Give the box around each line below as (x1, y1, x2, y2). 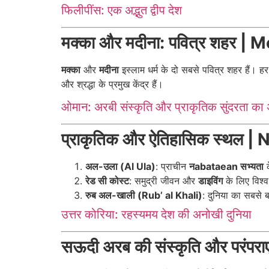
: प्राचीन (156, 160, 189, 173)
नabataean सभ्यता (189, 160, 264, 173)
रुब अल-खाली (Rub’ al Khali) (85, 189, 202, 202)
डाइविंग (198, 175, 223, 187)
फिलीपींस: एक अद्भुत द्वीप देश (61, 2, 182, 17)
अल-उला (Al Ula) (85, 160, 156, 173)
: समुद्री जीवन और (129, 175, 198, 187)
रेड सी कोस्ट (85, 175, 129, 187)
